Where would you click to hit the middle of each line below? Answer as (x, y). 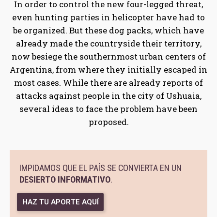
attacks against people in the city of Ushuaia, (108, 95)
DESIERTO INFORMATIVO (65, 179)
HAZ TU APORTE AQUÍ (60, 202)
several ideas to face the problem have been (108, 108)
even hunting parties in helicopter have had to (108, 17)
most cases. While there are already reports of (108, 82)
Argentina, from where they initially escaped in (108, 69)
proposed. (108, 122)
